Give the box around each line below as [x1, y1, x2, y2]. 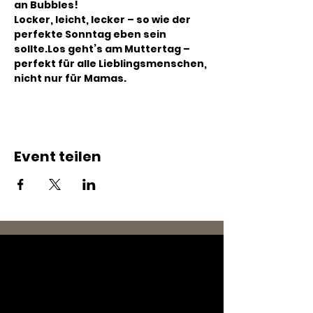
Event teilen [14, 147, 101, 166]
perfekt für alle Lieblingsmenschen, [14, 57, 209, 71]
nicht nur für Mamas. [14, 71, 126, 85]
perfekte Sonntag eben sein [14, 27, 168, 41]
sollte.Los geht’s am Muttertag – [14, 42, 192, 56]
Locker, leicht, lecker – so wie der [14, 13, 193, 27]
